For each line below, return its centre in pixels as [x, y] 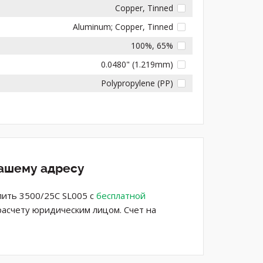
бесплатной [121, 195]
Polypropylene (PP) [137, 83]
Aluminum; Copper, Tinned [123, 26]
